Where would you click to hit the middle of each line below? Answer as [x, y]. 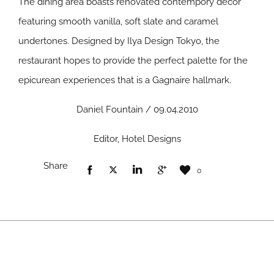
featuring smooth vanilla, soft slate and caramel [118, 21]
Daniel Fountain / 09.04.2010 [137, 109]
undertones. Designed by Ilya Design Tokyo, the [119, 41]
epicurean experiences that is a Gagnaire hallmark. [125, 80]
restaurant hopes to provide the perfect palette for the [133, 61]
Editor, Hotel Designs [137, 139]
